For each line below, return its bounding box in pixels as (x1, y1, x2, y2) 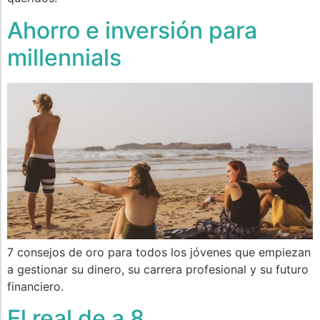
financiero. (7, 279, 64, 294)
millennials (7, 43, 121, 71)
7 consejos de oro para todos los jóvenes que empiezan (7, 244, 311, 259)
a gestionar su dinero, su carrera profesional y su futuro (7, 261, 309, 276)
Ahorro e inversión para (7, 16, 257, 44)
